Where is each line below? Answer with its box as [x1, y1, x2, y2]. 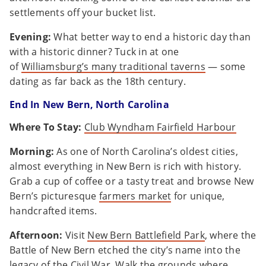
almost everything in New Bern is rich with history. [9, 160, 242, 173]
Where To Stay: [9, 121, 82, 134]
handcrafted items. [9, 204, 100, 218]
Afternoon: [9, 229, 63, 242]
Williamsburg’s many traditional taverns [21, 60, 205, 74]
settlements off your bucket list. [9, 6, 159, 20]
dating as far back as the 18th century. [9, 75, 186, 88]
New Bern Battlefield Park [87, 229, 205, 242]
